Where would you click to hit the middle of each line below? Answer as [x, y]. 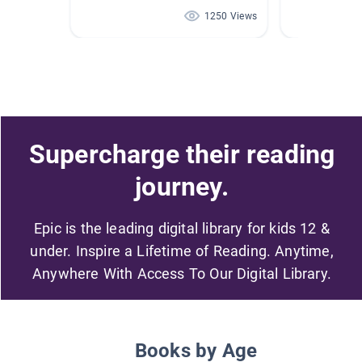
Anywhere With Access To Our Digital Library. [182, 273]
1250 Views [230, 17]
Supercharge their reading [182, 154]
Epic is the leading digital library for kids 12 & [182, 228]
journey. [182, 186]
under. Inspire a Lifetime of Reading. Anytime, [182, 250]
